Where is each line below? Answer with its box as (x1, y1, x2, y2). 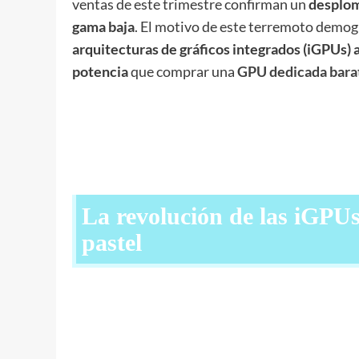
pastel (81, 228, 142, 256)
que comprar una (127, 62, 237, 80)
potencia (71, 62, 128, 80)
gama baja (71, 17, 135, 35)
